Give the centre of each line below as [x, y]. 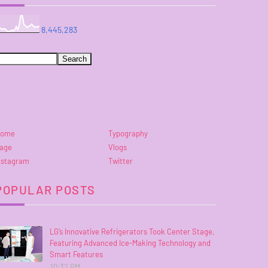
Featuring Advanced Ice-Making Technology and [130, 243]
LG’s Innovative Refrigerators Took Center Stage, [132, 231]
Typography [128, 133]
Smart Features [76, 254]
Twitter [121, 161]
